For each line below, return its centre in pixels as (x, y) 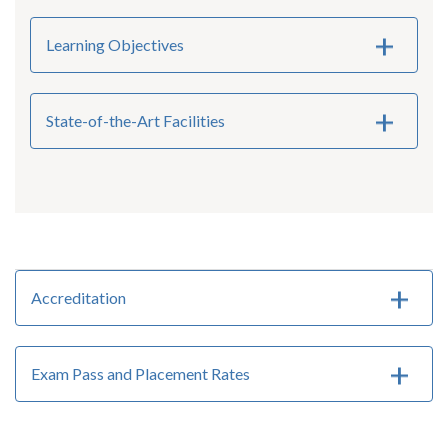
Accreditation (78, 298)
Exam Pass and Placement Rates (140, 374)
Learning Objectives (115, 45)
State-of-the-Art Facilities (135, 121)
